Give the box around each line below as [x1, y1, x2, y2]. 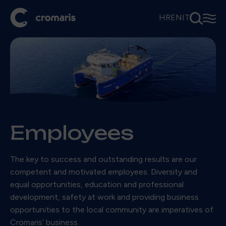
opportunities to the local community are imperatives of [10, 204, 213, 214]
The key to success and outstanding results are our [10, 154, 197, 164]
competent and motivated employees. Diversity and [10, 166, 197, 177]
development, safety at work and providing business [10, 192, 199, 202]
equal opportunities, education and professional [10, 179, 184, 189]
